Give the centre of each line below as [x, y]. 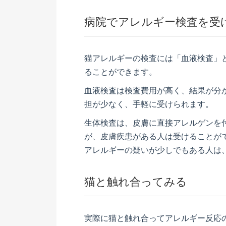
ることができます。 [121, 72]
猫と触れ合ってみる [136, 182]
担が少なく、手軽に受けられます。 [149, 104]
